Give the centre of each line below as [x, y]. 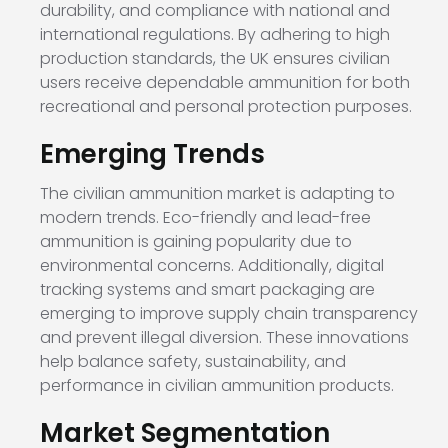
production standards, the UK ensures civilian [215, 59]
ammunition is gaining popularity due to [196, 242]
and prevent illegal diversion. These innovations [224, 338]
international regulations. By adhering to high [215, 35]
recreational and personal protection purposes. [226, 107]
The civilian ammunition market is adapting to [217, 194]
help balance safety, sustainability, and [193, 362]
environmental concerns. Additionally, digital [212, 266]
